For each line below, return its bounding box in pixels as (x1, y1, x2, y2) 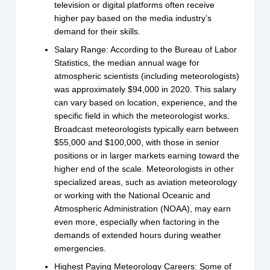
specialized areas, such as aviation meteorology (54, 177, 237, 187)
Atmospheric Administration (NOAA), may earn (54, 204, 231, 214)
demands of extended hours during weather (54, 230, 222, 240)
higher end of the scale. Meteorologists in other (54, 164, 234, 174)
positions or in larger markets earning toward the (54, 151, 240, 161)
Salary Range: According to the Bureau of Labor (54, 45, 237, 55)
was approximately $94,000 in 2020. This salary (54, 84, 237, 95)
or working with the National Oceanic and (54, 190, 211, 201)
